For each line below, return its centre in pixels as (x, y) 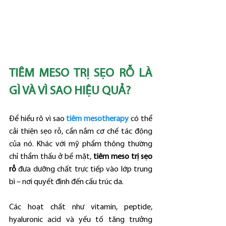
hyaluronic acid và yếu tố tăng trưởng (81, 220)
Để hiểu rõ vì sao (38, 119)
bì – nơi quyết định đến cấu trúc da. (66, 182)
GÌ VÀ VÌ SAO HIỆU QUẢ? (70, 91)
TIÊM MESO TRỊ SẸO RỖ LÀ (81, 73)
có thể (140, 119)
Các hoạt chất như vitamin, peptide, (81, 207)
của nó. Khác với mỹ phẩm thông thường (81, 144)
